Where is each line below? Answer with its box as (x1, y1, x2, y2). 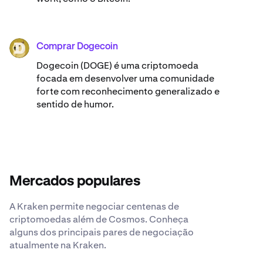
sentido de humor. (36, 97, 114, 110)
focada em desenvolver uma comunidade (36, 72, 214, 85)
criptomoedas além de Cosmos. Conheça (9, 213, 188, 225)
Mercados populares (9, 174, 140, 188)
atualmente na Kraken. (9, 238, 106, 251)
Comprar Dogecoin (36, 42, 118, 52)
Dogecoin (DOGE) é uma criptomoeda (36, 59, 198, 72)
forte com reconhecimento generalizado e (36, 85, 220, 97)
